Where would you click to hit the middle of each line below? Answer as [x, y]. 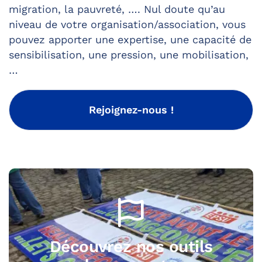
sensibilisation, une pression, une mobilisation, [129, 54]
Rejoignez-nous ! [131, 109]
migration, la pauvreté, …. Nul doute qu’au [117, 9]
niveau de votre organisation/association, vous [127, 24]
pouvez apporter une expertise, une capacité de [130, 39]
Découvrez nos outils [131, 246]
